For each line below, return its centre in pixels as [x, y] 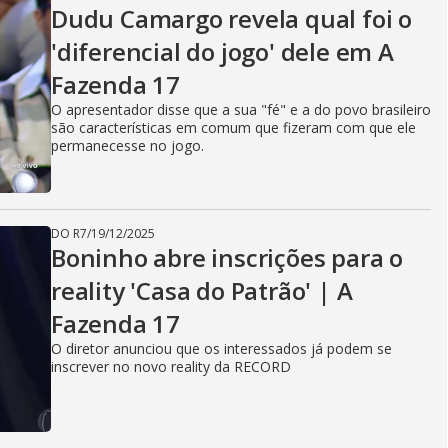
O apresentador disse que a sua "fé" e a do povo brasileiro [241, 109]
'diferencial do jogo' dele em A [222, 51]
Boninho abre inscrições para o [227, 257]
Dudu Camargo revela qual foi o [231, 18]
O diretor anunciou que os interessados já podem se [221, 348]
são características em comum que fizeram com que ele [233, 127]
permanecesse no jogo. [127, 145]
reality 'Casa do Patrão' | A [202, 290]
